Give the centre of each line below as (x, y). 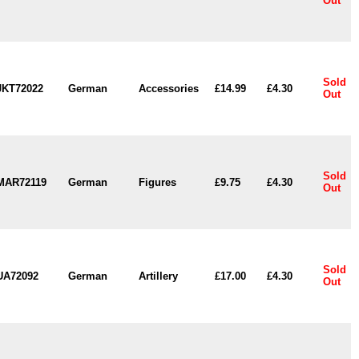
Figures (157, 182)
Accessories (168, 89)
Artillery (158, 276)
